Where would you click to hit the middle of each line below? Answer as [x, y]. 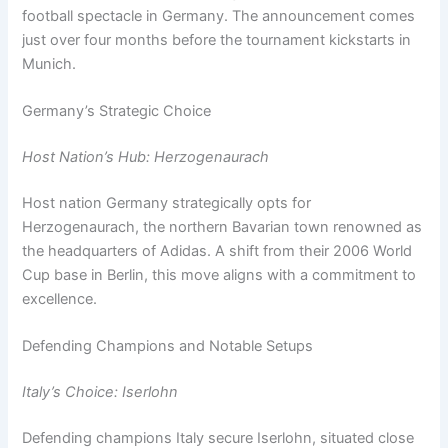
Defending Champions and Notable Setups [168, 346]
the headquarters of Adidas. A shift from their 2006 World [217, 250]
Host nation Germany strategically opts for [167, 202]
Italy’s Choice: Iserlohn [100, 391]
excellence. [60, 298]
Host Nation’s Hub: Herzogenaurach [146, 156]
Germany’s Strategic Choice [117, 110]
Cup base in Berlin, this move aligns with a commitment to [219, 274]
